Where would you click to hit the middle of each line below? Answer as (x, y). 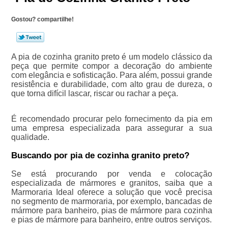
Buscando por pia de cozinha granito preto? (100, 155)
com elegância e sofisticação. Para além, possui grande (112, 75)
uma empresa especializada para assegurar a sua (112, 128)
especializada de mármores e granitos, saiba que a (112, 183)
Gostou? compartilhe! (42, 19)
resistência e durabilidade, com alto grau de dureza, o (112, 84)
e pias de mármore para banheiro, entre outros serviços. (111, 220)
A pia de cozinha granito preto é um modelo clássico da (112, 57)
